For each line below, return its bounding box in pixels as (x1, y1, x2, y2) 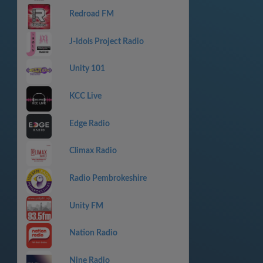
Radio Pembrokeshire (69, 174, 147, 183)
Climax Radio (69, 147, 117, 156)
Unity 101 (69, 65, 105, 73)
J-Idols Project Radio (69, 37, 144, 46)
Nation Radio (69, 229, 117, 238)
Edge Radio (69, 119, 110, 128)
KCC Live (69, 92, 102, 100)
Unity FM (69, 201, 103, 210)
